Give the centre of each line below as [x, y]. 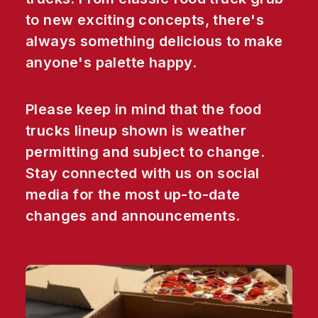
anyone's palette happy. [111, 62]
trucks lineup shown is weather [136, 131]
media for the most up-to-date [133, 194]
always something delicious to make [154, 41]
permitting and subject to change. [146, 152]
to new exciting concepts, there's [145, 20]
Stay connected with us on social [143, 173]
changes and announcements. [133, 216]
